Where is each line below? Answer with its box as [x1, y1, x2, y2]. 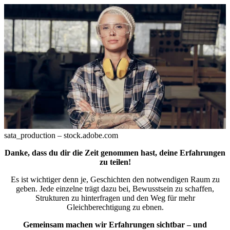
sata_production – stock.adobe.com [4, 131, 118, 140]
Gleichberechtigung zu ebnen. [66, 203, 164, 212]
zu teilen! [99, 158, 131, 166]
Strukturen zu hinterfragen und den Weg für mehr [35, 194, 195, 202]
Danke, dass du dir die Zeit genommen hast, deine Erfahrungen [5, 148, 225, 157]
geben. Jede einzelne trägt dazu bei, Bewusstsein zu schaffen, [16, 184, 214, 193]
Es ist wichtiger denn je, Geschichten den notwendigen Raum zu [10, 175, 220, 184]
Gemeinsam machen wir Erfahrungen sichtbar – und [23, 220, 207, 229]
